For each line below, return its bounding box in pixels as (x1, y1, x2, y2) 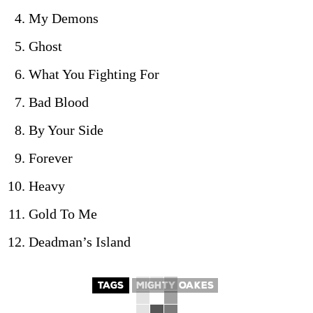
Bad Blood (29, 94, 89, 110)
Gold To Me (29, 206, 97, 222)
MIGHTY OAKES (136, 280, 214, 291)
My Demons (29, 10, 99, 27)
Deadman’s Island (29, 234, 131, 250)
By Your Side (29, 122, 103, 138)
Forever (29, 150, 73, 166)
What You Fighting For (29, 66, 159, 82)
